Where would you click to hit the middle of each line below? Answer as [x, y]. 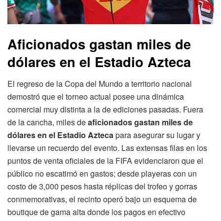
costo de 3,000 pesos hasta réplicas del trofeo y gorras [102, 186]
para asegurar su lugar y [157, 135]
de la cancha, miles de [48, 122]
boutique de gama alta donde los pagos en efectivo [96, 212]
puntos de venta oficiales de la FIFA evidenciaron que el [105, 160]
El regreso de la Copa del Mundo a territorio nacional [100, 83]
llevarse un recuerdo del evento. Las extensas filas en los [107, 147]
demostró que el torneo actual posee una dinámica [96, 96]
